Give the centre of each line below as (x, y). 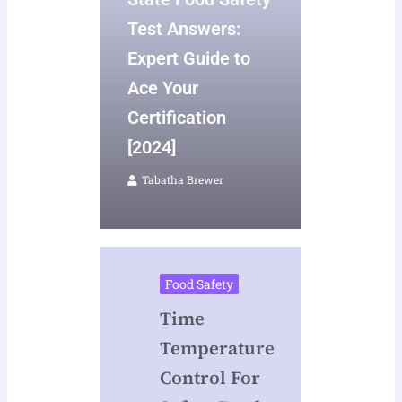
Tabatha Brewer (183, 180)
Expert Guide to (189, 59)
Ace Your (163, 88)
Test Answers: (184, 29)
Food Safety (199, 284)
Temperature (217, 349)
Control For (210, 378)
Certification (177, 118)
